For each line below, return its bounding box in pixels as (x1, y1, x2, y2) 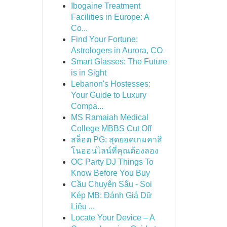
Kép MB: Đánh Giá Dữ (70, 191, 152, 200)
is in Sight (70, 68, 106, 77)
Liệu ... (70, 202, 95, 211)
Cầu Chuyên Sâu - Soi (70, 180, 152, 188)
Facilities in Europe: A (70, 13, 149, 21)
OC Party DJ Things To (70, 158, 154, 166)
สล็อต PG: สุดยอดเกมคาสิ (70, 135, 162, 144)
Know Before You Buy (70, 169, 150, 177)
